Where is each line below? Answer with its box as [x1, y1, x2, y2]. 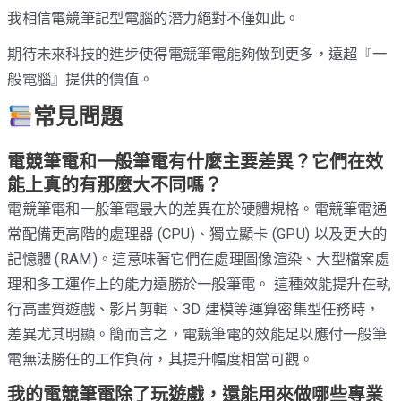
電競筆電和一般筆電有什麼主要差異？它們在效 [7, 150, 384, 173]
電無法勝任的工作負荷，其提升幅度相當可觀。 [7, 350, 314, 368]
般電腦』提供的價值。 [7, 71, 154, 89]
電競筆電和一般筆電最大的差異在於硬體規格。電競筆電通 [7, 200, 388, 218]
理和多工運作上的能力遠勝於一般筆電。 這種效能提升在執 [7, 275, 391, 293]
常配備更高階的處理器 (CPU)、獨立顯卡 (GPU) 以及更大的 [7, 225, 388, 243]
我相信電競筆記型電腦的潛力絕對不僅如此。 [7, 9, 300, 27]
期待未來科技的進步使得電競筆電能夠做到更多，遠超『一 [7, 46, 388, 64]
